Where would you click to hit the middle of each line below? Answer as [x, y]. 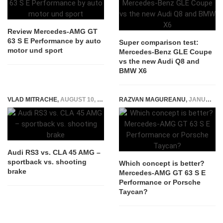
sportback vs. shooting [47, 162]
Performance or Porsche [160, 182]
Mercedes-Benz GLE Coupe [166, 52]
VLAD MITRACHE [32, 100]
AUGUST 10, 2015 [79, 100]
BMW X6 [133, 71]
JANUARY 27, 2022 [197, 100]
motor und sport [35, 50]
